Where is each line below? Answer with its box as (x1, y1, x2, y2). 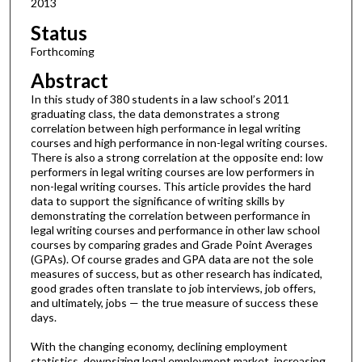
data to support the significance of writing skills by (30, 194, 284, 208)
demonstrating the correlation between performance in (30, 208, 310, 223)
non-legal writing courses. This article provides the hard (30, 179, 311, 194)
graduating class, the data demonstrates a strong (30, 107, 280, 121)
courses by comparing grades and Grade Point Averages (30, 238, 313, 252)
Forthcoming (30, 44, 95, 58)
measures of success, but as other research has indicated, (30, 267, 322, 281)
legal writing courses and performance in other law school (30, 223, 320, 238)
